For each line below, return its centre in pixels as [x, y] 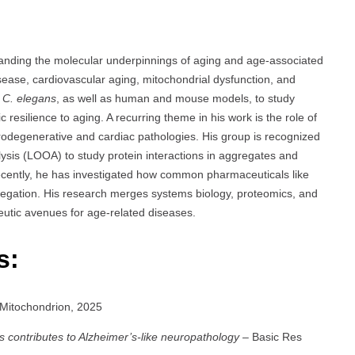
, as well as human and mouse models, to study [176, 99]
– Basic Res [271, 336]
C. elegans [29, 99]
